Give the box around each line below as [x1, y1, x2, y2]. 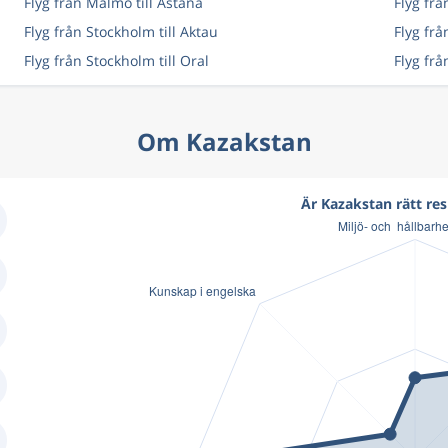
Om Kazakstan [136, 125, 312, 158]
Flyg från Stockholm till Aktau [23, 22, 218, 41]
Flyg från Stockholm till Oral [23, 51, 209, 70]
